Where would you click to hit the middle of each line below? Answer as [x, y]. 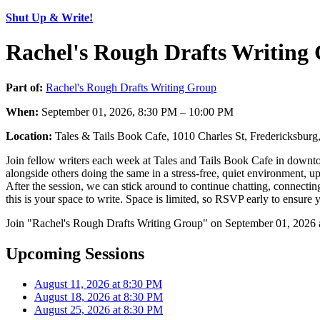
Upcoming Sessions [75, 253]
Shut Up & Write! [49, 17]
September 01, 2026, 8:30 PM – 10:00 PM [136, 111]
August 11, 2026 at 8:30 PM [98, 284]
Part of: [24, 87]
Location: [29, 136]
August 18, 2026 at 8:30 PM [99, 296]
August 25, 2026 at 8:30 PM [99, 309]
